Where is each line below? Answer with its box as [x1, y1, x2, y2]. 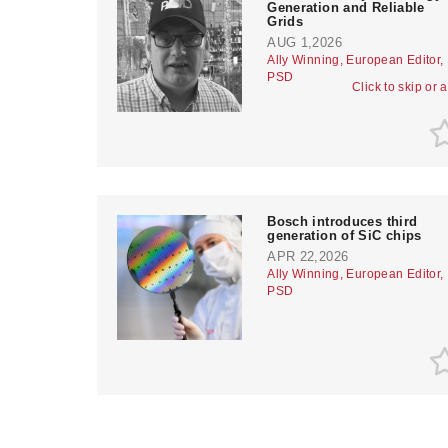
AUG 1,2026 [267, 34, 342, 50]
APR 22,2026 [267, 248, 349, 264]
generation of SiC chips [267, 227, 422, 243]
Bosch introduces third [267, 213, 418, 229]
